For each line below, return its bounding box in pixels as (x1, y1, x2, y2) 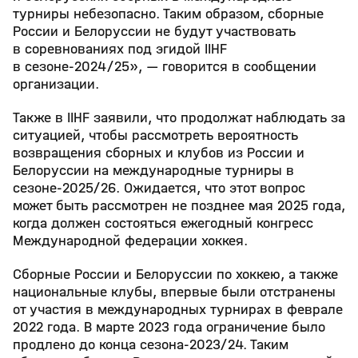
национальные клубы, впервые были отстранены (13, 284, 336, 300)
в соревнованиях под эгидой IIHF (13, 41, 227, 58)
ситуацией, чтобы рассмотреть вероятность (13, 127, 298, 144)
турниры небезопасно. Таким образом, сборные (13, 6, 324, 22)
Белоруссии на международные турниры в (13, 162, 294, 179)
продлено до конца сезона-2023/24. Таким (13, 336, 288, 353)
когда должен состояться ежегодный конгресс (13, 215, 313, 232)
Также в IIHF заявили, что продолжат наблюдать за (13, 109, 345, 126)
